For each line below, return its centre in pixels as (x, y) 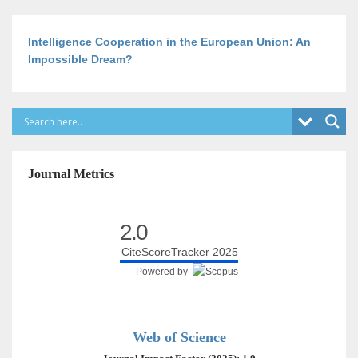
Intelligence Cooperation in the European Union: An (169, 42)
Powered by (164, 272)
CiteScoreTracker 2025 (180, 252)
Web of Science (179, 337)
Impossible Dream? (80, 59)
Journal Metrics (71, 174)
